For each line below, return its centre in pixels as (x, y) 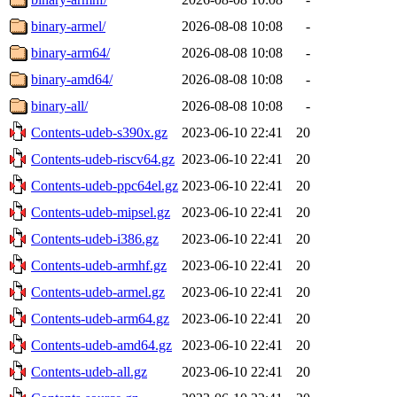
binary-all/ (59, 105)
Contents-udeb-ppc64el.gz (105, 185)
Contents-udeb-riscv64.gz (103, 159)
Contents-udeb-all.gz (89, 371)
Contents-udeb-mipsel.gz (101, 212)
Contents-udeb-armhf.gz (99, 265)
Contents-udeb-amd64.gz (101, 345)
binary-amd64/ (72, 79)
